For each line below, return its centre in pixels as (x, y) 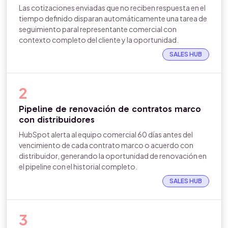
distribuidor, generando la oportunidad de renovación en (113, 156)
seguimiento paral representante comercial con (98, 29)
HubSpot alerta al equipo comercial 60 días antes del (106, 134)
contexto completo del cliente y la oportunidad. (99, 40)
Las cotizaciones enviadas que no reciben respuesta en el (112, 8)
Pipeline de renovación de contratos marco (110, 109)
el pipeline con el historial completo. (78, 166)
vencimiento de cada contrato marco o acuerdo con (106, 145)
